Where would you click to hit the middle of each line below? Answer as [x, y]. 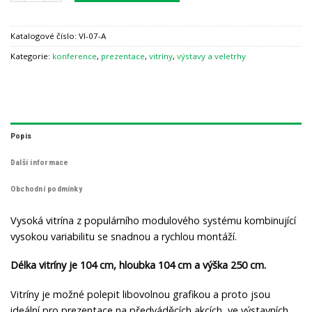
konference [75, 56]
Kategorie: [31, 56]
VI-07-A [92, 36]
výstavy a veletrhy [211, 56]
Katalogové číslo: [45, 36]
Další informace [40, 163]
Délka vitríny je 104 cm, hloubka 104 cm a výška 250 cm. [138, 265]
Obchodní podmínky [46, 189]
